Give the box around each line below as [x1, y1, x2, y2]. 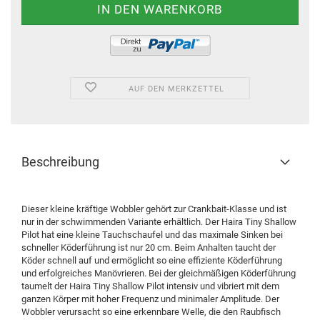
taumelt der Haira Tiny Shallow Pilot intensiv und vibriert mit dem [21, 281, 279, 291]
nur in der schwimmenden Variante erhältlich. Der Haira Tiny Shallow [21, 216, 296, 227]
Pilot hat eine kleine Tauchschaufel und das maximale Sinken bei [21, 229, 283, 240]
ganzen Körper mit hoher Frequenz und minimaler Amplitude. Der [21, 294, 279, 304]
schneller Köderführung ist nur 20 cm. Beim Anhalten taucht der [21, 242, 276, 253]
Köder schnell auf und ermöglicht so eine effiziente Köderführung [21, 255, 282, 266]
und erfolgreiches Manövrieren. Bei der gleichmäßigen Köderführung [21, 268, 296, 279]
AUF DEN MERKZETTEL [129, 84, 225, 94]
